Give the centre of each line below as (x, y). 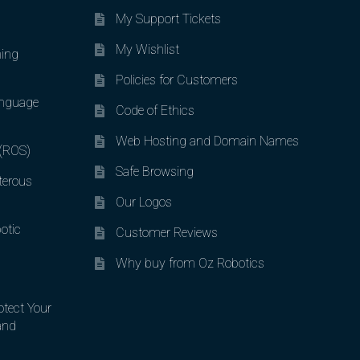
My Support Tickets (168, 18)
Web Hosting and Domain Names (207, 141)
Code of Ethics (155, 110)
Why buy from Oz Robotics (190, 263)
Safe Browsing (154, 171)
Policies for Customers (176, 80)
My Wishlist (147, 49)
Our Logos (143, 202)
